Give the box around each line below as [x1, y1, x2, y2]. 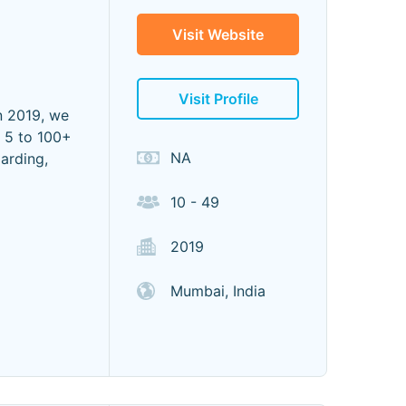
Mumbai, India [170, 282, 266, 300]
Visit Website [172, 25, 264, 43]
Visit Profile [178, 90, 258, 108]
